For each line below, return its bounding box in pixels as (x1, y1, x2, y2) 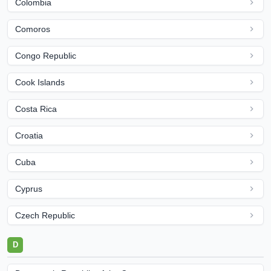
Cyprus (15, 184, 42, 194)
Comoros (15, 24, 50, 34)
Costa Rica (15, 104, 57, 114)
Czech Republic (15, 211, 75, 220)
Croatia (15, 131, 43, 140)
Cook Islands (15, 77, 65, 87)
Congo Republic (15, 51, 76, 60)
